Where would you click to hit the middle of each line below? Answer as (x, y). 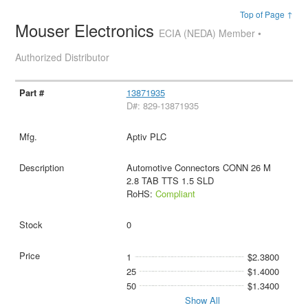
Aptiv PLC (146, 136)
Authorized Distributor (63, 57)
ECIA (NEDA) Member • (210, 33)
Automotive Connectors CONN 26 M (198, 167)
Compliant (175, 193)
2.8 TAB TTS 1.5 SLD (170, 180)
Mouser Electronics (87, 30)
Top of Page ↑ (266, 14)
